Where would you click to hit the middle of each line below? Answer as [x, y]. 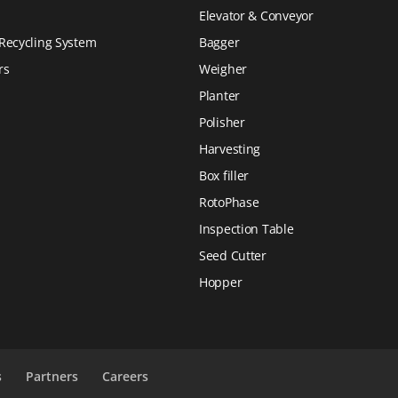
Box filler [224, 176]
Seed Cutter [233, 256]
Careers [126, 377]
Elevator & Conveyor [256, 16]
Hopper [221, 283]
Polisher [222, 123]
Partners [52, 377]
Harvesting [230, 149]
